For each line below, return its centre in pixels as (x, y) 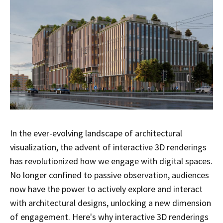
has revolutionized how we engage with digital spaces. (111, 161)
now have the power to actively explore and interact (106, 189)
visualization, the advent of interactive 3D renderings (108, 147)
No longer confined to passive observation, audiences (110, 175)
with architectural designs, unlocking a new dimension (111, 203)
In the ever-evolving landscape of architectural (96, 133)
